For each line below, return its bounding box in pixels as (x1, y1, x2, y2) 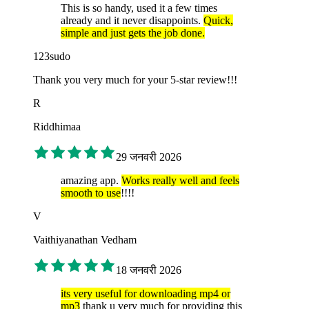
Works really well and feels (121, 175, 239, 187)
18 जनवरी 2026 (116, 264, 181, 277)
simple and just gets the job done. (61, 27, 205, 39)
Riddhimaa (33, 121, 81, 133)
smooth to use (61, 187, 121, 199)
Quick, (203, 14, 233, 27)
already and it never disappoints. (61, 14, 203, 27)
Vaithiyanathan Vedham (33, 234, 137, 246)
